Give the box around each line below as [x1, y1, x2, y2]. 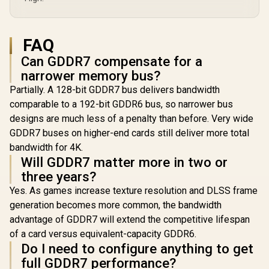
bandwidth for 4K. [10, 142, 83, 153]
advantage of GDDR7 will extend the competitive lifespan [10, 214, 250, 225]
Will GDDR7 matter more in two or [21, 154, 228, 170]
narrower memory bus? [21, 68, 160, 83]
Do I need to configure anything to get [21, 241, 253, 256]
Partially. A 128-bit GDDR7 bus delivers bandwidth [10, 84, 220, 95]
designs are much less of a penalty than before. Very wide [10, 113, 253, 124]
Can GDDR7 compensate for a [21, 53, 202, 69]
